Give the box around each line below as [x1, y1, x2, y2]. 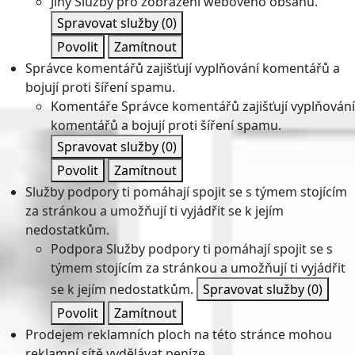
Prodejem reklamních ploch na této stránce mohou [25, 326, 332, 343]
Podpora [51, 240, 103, 258]
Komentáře [51, 97, 118, 115]
